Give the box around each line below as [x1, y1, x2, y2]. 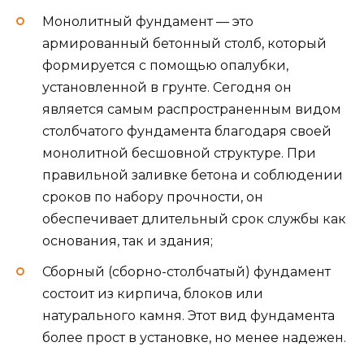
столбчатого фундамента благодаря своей [42, 123, 331, 139]
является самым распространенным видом [42, 101, 341, 117]
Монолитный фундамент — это [42, 13, 253, 29]
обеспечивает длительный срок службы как [42, 210, 346, 227]
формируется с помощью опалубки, [42, 57, 288, 73]
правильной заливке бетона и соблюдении [42, 167, 343, 183]
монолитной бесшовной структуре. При [42, 145, 316, 161]
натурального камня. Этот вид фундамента [42, 308, 335, 324]
